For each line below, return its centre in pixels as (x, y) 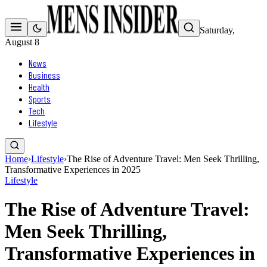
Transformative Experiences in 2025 (73, 170)
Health (39, 87)
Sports (40, 99)
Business (44, 75)
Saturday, (217, 30)
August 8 (22, 42)
